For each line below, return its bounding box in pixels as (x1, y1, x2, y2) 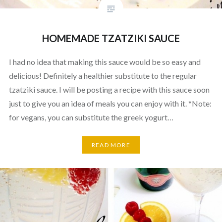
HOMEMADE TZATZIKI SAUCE (42, 32, 180, 44)
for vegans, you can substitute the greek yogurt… (8, 112, 173, 122)
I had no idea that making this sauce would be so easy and (8, 56, 201, 66)
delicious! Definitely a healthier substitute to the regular (8, 70, 197, 80)
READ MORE (92, 141, 130, 149)
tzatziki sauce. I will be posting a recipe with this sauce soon (8, 84, 210, 94)
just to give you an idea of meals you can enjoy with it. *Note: (8, 98, 212, 108)
